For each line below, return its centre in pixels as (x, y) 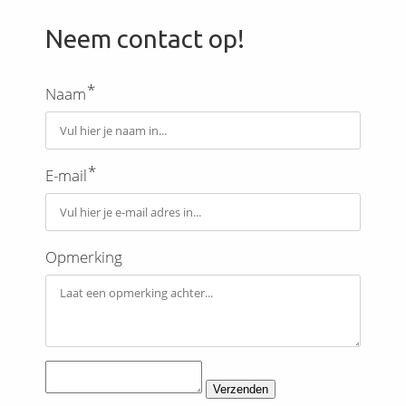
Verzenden (241, 389)
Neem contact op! (145, 39)
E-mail (66, 175)
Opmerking (84, 257)
